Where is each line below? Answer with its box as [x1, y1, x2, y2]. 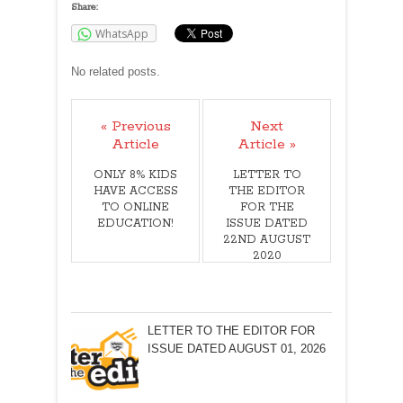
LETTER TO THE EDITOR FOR [147, 324, 315, 338]
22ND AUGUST [223, 233, 310, 247]
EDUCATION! [97, 217, 174, 231]
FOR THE [239, 201, 294, 215]
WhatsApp [95, 26, 148, 42]
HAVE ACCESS [93, 184, 178, 199]
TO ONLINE [102, 201, 169, 215]
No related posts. [71, 65, 160, 79]
